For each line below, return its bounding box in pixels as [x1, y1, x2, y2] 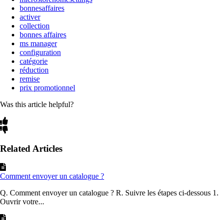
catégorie [20, 56, 48, 65]
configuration [20, 48, 61, 56]
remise [20, 74, 40, 83]
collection [20, 21, 50, 30]
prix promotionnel [20, 83, 75, 92]
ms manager [20, 39, 57, 48]
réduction [20, 65, 49, 74]
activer [20, 12, 40, 21]
